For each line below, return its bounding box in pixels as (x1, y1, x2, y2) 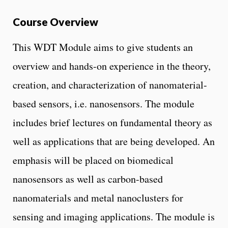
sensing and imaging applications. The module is (13, 209, 215, 223)
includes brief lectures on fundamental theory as (13, 115, 212, 129)
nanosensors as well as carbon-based (13, 172, 163, 186)
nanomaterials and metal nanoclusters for (13, 190, 183, 205)
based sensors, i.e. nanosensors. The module (13, 96, 194, 110)
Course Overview (13, 15, 98, 28)
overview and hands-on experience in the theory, (13, 59, 211, 73)
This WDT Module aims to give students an (13, 40, 193, 54)
